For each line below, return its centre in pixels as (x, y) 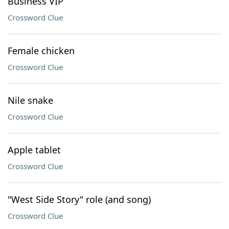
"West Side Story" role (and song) (79, 199)
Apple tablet (34, 150)
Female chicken (41, 51)
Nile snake (30, 100)
